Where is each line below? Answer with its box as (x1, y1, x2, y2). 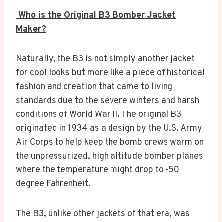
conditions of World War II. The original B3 (16, 109, 181, 121)
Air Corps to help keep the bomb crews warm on (16, 137, 204, 149)
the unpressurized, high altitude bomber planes (16, 151, 203, 163)
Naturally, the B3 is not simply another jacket (16, 54, 195, 65)
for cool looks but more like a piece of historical (16, 67, 205, 79)
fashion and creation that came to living (16, 81, 172, 93)
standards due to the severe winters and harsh (16, 95, 199, 107)
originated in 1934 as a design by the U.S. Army (16, 123, 202, 135)
